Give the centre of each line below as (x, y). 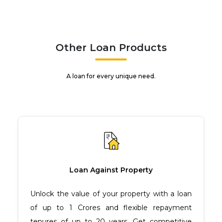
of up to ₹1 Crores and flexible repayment (111, 207)
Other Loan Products (111, 47)
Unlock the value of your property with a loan (111, 194)
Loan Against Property (111, 170)
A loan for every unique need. (111, 76)
